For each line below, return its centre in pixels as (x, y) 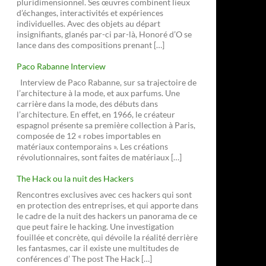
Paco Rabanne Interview (61, 66)
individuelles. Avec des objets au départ (88, 23)
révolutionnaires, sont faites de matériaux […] (99, 157)
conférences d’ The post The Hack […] (84, 259)
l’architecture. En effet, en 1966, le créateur (96, 114)
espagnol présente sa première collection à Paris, (106, 125)
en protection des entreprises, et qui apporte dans (107, 205)
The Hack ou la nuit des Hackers (75, 178)
